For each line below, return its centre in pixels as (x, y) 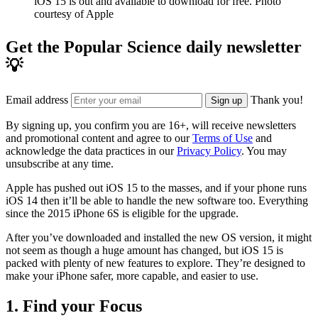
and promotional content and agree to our (99, 138)
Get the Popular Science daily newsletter (154, 47)
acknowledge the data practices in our (91, 151)
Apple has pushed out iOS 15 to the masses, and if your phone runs (156, 188)
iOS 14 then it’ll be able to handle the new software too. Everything (157, 201)
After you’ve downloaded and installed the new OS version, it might (159, 238)
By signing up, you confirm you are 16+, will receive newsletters (151, 126)
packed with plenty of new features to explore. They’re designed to (155, 263)
